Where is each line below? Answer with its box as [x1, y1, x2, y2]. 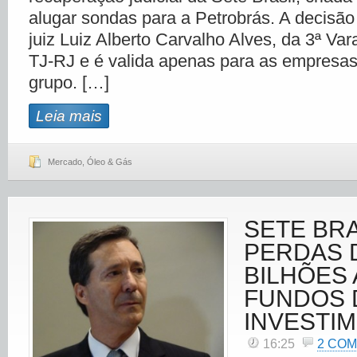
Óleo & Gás [87, 157, 132, 167]
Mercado [48, 157, 82, 167]
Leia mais [36, 108, 102, 124]
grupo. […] [29, 73, 109, 92]
